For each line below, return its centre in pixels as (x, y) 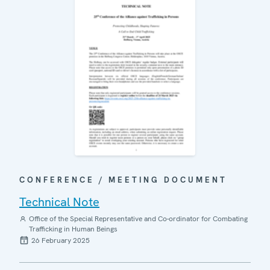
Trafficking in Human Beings (73, 229)
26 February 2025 (61, 240)
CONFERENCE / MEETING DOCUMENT (123, 180)
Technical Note (59, 202)
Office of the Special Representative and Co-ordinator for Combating (138, 218)
